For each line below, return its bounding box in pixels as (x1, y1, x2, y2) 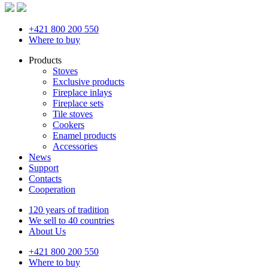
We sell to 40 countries (29, 215, 114, 226)
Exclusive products (53, 77, 124, 87)
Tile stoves (53, 109, 93, 119)
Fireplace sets (53, 98, 103, 108)
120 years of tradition (29, 205, 109, 215)
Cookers (53, 120, 84, 130)
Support (29, 163, 59, 173)
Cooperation (29, 184, 75, 194)
